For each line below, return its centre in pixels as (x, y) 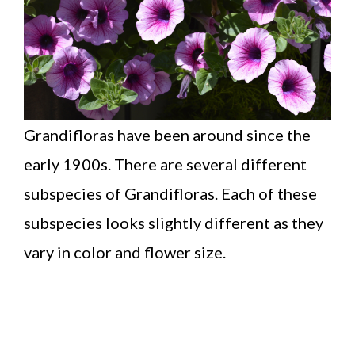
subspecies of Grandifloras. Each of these (170, 193)
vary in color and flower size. (125, 252)
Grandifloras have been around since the (167, 134)
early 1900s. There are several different (165, 164)
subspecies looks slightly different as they (174, 222)
